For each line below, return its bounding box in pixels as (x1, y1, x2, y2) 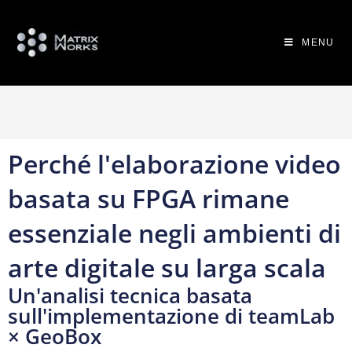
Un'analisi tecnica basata (8, 281, 252, 310)
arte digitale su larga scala (8, 251, 326, 284)
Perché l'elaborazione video (8, 147, 341, 181)
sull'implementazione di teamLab (8, 302, 335, 330)
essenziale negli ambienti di (8, 216, 341, 250)
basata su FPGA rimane (8, 181, 289, 215)
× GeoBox (8, 322, 101, 350)
